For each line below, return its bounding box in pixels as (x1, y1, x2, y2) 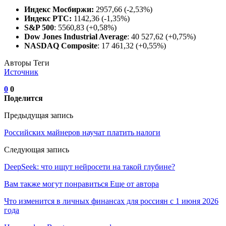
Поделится (4, 93, 43, 102)
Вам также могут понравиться (4, 179, 108, 188)
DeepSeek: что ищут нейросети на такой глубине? (4, 162, 175, 171)
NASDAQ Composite (24, 41, 97, 50)
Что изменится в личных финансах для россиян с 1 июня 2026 (4, 196, 218, 205)
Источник (4, 67, 38, 76)
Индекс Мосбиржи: (24, 5, 96, 14)
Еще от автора (110, 179, 159, 188)
